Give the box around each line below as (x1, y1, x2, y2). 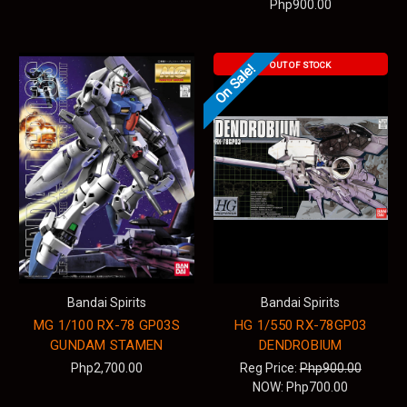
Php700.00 (286, 379, 349, 394)
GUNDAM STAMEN (50, 336, 164, 353)
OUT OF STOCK (270, 60, 332, 70)
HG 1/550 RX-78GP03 (234, 316, 367, 333)
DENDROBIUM (259, 336, 342, 353)
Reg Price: (239, 360, 300, 375)
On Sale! (212, 61, 259, 108)
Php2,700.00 (70, 360, 143, 375)
